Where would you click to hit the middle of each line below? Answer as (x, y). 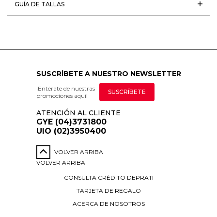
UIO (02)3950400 (71, 131)
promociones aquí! (62, 95)
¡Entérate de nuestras (65, 88)
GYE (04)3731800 (71, 122)
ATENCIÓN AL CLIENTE (78, 113)
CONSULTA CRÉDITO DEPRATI (108, 177)
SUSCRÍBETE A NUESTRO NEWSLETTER (108, 73)
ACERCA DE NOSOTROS (108, 203)
